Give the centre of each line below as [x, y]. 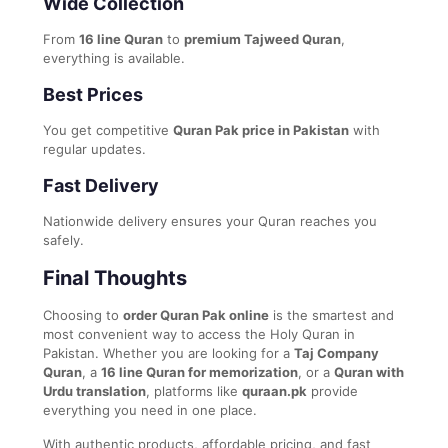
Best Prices [93, 94]
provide [332, 390]
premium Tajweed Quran [262, 38]
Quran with [369, 371]
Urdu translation [94, 390]
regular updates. [94, 148]
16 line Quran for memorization [199, 371]
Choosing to [83, 314]
